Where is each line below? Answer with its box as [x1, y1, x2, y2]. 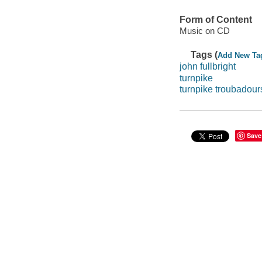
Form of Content [179, 14, 252, 25]
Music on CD [179, 26, 230, 36]
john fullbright [179, 61, 236, 72]
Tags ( [191, 50, 218, 60]
